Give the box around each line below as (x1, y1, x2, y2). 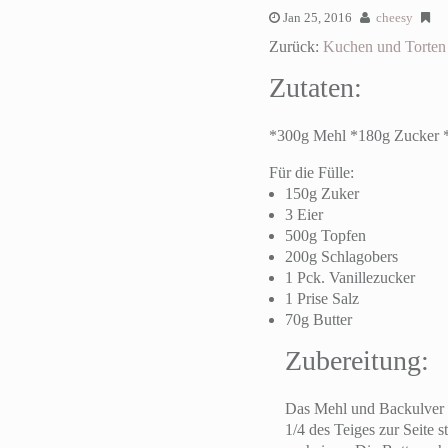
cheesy (375, 10, 413, 25)
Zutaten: (268, 71, 362, 103)
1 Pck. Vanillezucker (284, 268, 415, 286)
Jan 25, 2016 (282, 10, 352, 25)
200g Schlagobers (284, 247, 398, 265)
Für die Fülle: (268, 163, 354, 181)
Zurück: (268, 37, 323, 55)
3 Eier (284, 205, 323, 223)
